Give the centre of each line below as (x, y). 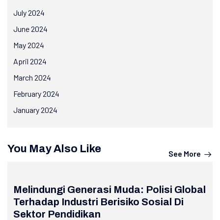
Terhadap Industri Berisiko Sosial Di (98, 202)
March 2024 (32, 78)
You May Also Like (54, 149)
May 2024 (29, 45)
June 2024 (30, 29)
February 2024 (36, 94)
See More (185, 154)
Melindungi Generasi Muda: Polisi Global (110, 190)
